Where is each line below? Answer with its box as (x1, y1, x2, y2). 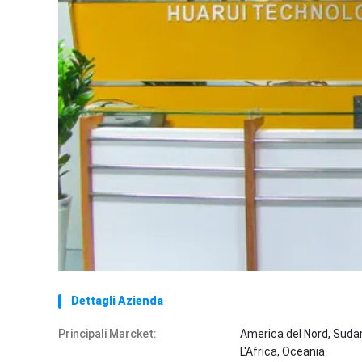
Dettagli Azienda (71, 294, 163, 307)
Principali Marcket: (58, 327, 157, 340)
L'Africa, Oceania (240, 345, 325, 358)
